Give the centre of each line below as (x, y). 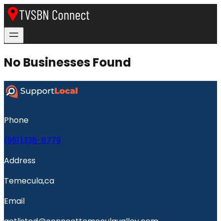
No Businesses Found (68, 62)
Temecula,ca (29, 181)
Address (20, 160)
